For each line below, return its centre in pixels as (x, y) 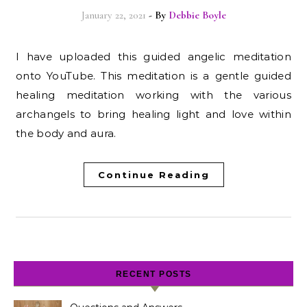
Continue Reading (153, 175)
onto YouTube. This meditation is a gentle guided (153, 76)
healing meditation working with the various (153, 95)
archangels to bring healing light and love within (153, 114)
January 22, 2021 (113, 15)
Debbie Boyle (197, 15)
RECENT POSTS (153, 274)
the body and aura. (66, 133)
